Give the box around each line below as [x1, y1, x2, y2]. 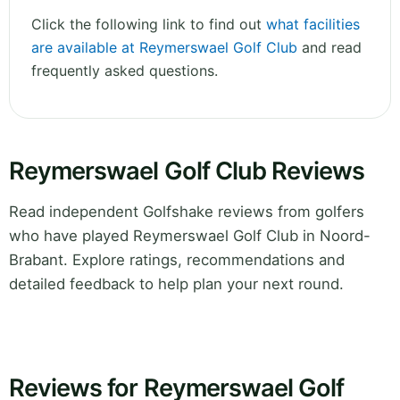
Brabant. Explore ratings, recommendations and [9, 251, 345, 270]
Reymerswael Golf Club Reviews [9, 156, 365, 187]
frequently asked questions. [31, 62, 218, 80]
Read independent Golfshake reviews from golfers [9, 203, 364, 221]
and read [297, 38, 362, 57]
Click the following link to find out [31, 15, 266, 34]
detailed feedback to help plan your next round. [9, 275, 344, 294]
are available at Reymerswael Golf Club [31, 38, 297, 57]
